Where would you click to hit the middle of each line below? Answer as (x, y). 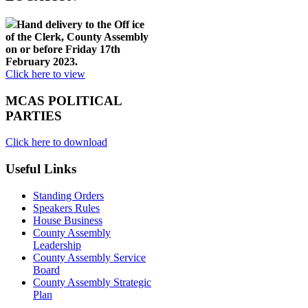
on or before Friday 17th (63, 49)
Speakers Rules (66, 208)
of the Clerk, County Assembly (77, 36)
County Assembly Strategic (92, 282)
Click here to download (56, 142)
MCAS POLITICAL (64, 100)
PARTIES (34, 115)
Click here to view (45, 74)
